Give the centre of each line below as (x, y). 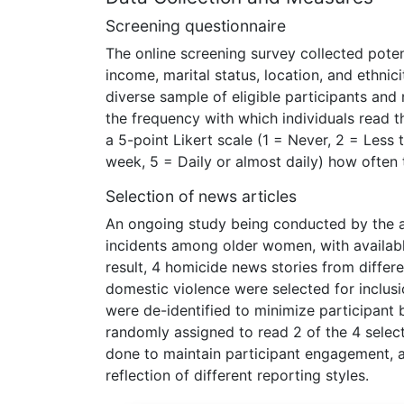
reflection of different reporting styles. (237, 375)
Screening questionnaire (196, 25)
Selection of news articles (201, 196)
